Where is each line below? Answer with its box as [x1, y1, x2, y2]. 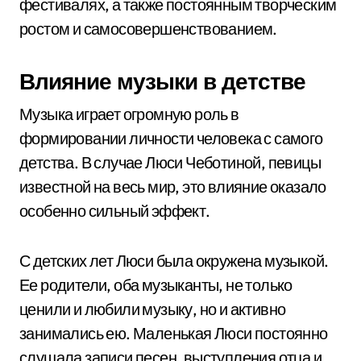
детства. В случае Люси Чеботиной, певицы [19, 152, 321, 172]
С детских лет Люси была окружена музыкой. [19, 251, 329, 271]
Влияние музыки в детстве [19, 67, 305, 95]
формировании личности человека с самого [19, 128, 323, 148]
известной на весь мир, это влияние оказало [19, 176, 326, 197]
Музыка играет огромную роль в [19, 104, 239, 124]
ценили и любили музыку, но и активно [19, 299, 286, 319]
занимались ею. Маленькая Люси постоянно [19, 323, 328, 343]
